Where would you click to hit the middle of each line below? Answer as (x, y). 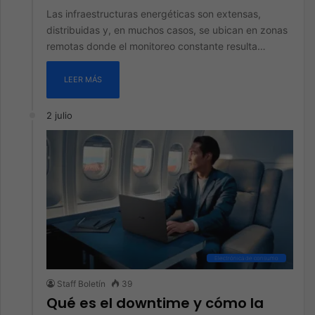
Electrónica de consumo (246, 258)
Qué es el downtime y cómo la (155, 303)
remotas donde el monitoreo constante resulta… (156, 46)
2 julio (59, 115)
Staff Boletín (81, 284)
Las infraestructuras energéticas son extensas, (154, 14)
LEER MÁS (83, 79)
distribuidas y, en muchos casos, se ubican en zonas (167, 30)
